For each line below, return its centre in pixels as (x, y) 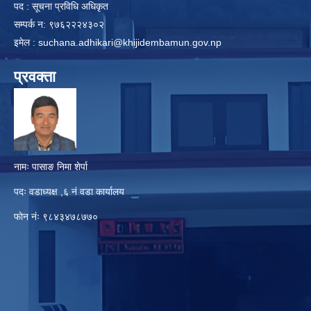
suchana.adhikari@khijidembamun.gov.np (130, 42)
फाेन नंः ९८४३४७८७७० (56, 216)
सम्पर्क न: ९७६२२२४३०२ (60, 24)
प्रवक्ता (35, 76)
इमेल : (26, 42)
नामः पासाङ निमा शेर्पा (51, 166)
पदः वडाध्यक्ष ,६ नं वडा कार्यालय (69, 191)
